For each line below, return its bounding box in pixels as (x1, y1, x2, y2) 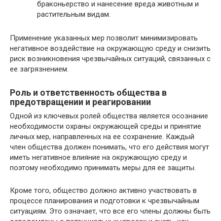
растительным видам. (37, 10, 110, 19)
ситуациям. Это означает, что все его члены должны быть (10, 207, 211, 216)
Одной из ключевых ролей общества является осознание (10, 111, 208, 120)
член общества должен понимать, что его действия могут (10, 143, 209, 151)
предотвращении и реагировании (10, 97, 151, 107)
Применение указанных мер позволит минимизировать (10, 34, 198, 42)
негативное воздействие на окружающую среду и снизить (10, 44, 211, 53)
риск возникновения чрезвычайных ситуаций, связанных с (10, 54, 211, 63)
